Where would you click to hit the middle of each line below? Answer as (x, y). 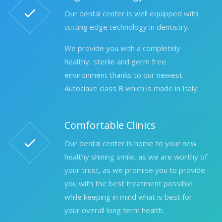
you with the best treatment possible (128, 183)
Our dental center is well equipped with (131, 13)
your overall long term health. (114, 210)
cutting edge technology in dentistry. (127, 27)
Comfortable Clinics (110, 125)
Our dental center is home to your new (131, 143)
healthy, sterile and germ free (115, 61)
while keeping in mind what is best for (128, 196)
